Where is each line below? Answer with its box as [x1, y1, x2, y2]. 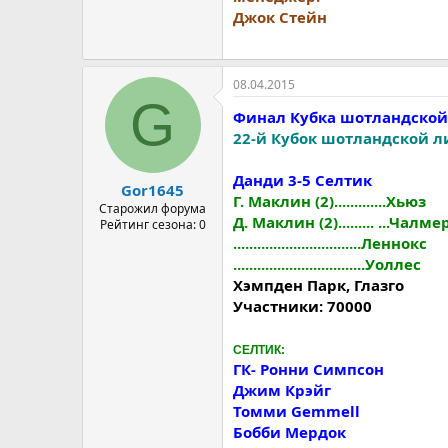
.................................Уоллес [233, 253, 421, 274]
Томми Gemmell [233, 400, 360, 421]
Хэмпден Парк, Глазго [233, 274, 404, 295]
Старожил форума [99, 200, 206, 217]
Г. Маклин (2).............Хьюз [233, 190, 426, 211]
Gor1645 [121, 180, 184, 200]
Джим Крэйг [233, 379, 331, 400]
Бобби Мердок [233, 421, 346, 442]
